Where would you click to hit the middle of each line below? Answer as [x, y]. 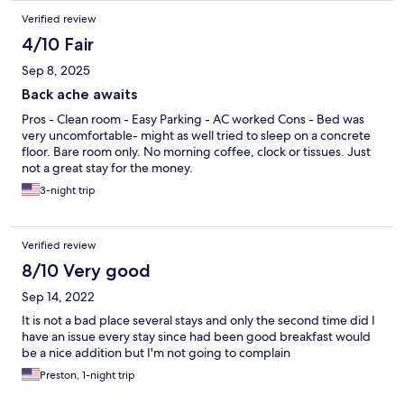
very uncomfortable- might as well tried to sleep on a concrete [196, 136]
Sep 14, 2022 [58, 297]
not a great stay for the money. [107, 168]
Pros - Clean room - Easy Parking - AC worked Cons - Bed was [193, 119]
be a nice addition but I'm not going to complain [156, 353]
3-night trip [68, 191]
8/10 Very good [86, 271]
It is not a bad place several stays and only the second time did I [198, 321]
